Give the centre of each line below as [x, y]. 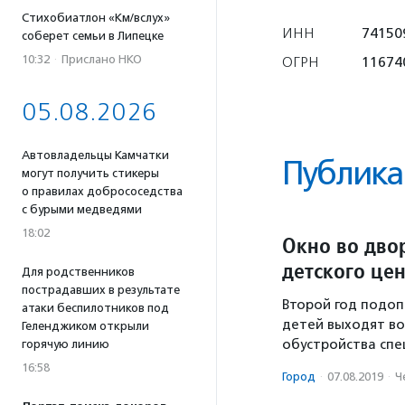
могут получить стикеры [90, 173]
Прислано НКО [102, 59]
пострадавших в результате [101, 290]
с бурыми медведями [82, 209]
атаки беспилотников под [95, 308]
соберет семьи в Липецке [93, 36]
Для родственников [78, 272]
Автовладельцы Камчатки [95, 155]
